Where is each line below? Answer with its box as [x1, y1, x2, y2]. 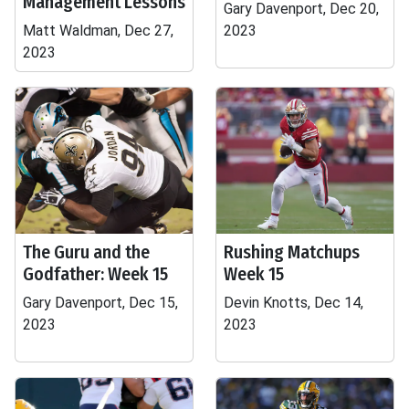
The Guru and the [23, 241, 150, 263]
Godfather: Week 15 [23, 263, 168, 285]
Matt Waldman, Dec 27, [23, 22, 173, 39]
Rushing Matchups [224, 241, 360, 263]
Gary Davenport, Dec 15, [23, 294, 178, 311]
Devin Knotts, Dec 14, [224, 294, 363, 311]
